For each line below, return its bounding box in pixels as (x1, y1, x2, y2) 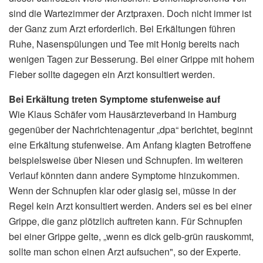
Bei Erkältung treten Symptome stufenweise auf (9, 92, 220, 106)
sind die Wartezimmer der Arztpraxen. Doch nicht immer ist (9, 6, 251, 20)
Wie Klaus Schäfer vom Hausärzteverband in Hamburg (9, 107, 237, 121)
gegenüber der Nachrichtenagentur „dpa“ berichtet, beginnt (9, 122, 252, 136)
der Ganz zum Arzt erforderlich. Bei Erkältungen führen (9, 21, 235, 35)
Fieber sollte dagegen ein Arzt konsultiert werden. (9, 67, 215, 81)
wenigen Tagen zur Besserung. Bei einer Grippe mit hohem (9, 52, 254, 66)
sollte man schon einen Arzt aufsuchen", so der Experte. (9, 244, 241, 258)
